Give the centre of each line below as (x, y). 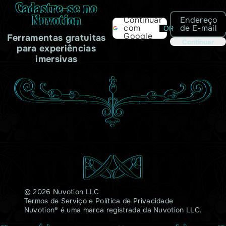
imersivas (56, 59)
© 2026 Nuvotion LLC (62, 191)
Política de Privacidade (134, 201)
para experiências (56, 48)
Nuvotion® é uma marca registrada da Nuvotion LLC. (113, 210)
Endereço (199, 20)
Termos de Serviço (55, 201)
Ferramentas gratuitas (56, 38)
